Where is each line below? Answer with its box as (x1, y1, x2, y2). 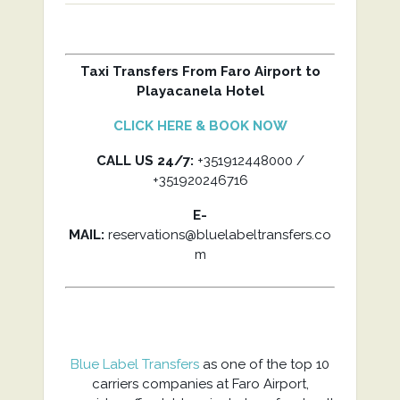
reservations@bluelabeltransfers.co (104, 227, 331, 243)
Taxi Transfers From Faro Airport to (79, 63, 321, 79)
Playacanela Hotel (136, 83, 264, 99)
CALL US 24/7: (96, 153, 194, 169)
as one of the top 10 (199, 356, 329, 372)
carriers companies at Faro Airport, (91, 376, 309, 392)
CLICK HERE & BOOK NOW (112, 118, 287, 134)
